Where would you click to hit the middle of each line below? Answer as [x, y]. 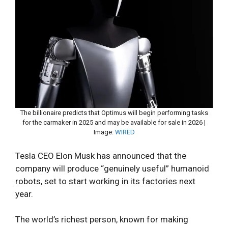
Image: [104, 132]
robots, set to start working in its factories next [105, 181]
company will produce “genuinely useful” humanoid [112, 168]
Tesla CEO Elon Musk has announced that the [101, 155]
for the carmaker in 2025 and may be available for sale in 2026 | [114, 122]
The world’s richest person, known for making [102, 219]
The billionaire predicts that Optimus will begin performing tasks [114, 112]
